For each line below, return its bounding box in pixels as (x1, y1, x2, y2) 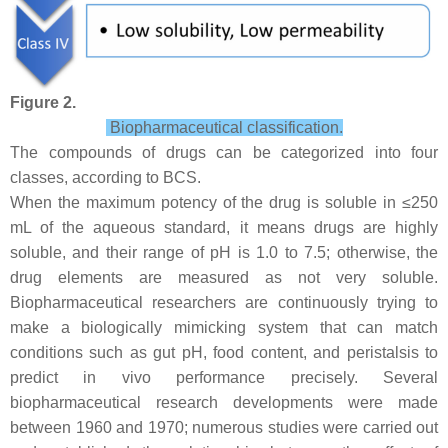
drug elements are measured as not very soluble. (10, 269, 438, 287)
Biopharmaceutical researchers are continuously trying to (10, 294, 438, 312)
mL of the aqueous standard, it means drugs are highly (10, 219, 438, 237)
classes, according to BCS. (10, 169, 201, 187)
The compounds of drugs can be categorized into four (10, 144, 438, 162)
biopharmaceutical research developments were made (10, 394, 438, 412)
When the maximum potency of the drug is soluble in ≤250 (10, 194, 438, 212)
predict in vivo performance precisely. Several (10, 369, 438, 387)
